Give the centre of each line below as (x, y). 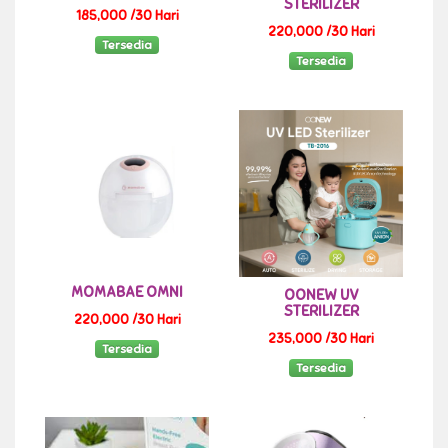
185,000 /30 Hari (127, 15)
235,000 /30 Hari (321, 339)
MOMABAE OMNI (127, 291)
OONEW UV (321, 295)
